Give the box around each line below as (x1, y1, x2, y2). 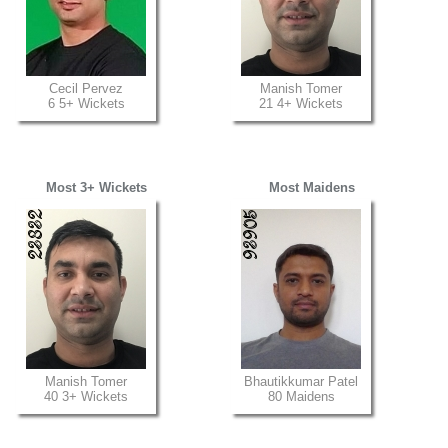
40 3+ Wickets (44, 389, 128, 404)
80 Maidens (267, 389, 335, 404)
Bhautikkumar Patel (244, 374, 358, 389)
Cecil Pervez (49, 81, 123, 96)
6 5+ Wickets (47, 96, 125, 111)
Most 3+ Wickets (46, 180, 147, 195)
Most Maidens (268, 180, 355, 195)
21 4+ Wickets (259, 96, 343, 111)
